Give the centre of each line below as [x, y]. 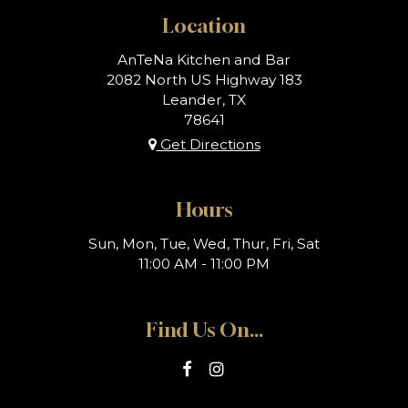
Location [204, 25]
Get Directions [208, 144]
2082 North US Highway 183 [204, 79]
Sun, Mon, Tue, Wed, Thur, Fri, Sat [204, 244]
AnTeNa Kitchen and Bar [204, 59]
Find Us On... [204, 330]
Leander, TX [204, 99]
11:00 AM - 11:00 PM [204, 264]
